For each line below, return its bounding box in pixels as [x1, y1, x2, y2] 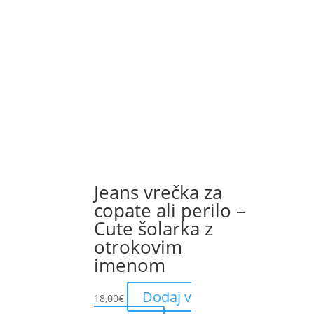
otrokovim [94, 234, 183, 260]
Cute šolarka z [94, 216, 214, 242]
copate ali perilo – [94, 198, 246, 224]
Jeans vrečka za [94, 179, 223, 205]
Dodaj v [142, 287, 192, 307]
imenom [94, 252, 166, 278]
